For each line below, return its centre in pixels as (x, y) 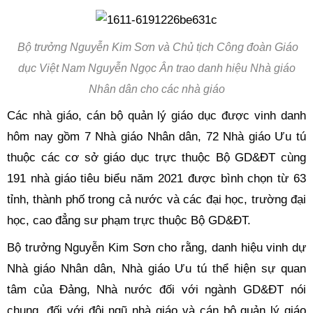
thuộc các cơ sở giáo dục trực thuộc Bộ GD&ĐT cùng (156, 158)
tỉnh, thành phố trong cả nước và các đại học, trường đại (156, 199)
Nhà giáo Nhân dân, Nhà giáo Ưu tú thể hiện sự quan (156, 268)
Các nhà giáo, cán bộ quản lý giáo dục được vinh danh (156, 116)
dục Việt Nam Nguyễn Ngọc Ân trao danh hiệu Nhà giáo (156, 68)
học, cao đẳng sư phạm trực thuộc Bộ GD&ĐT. (129, 220)
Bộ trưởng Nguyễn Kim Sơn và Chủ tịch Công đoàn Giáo (158, 47)
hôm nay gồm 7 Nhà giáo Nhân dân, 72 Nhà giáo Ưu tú (156, 137)
